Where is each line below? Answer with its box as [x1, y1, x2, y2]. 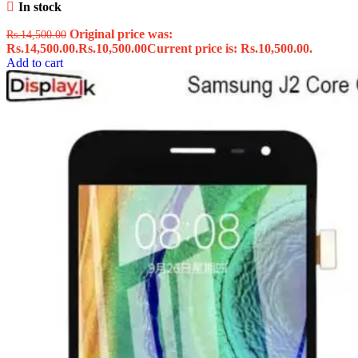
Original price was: [70, 27, 173, 42]
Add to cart [6, 56, 63, 70]
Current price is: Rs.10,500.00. [147, 42, 312, 56]
